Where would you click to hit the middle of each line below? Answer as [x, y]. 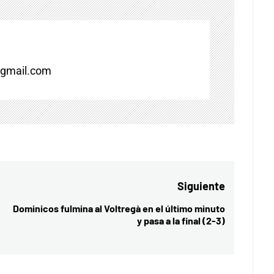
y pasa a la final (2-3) [181, 220]
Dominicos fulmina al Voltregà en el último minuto [119, 208]
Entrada [243, 210]
